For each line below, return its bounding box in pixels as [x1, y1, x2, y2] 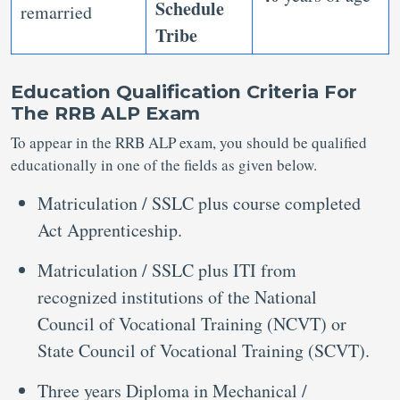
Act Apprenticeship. [37, 218, 182, 243]
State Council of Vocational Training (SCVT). [37, 338, 370, 363]
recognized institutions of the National [37, 285, 317, 310]
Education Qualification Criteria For [11, 80, 357, 104]
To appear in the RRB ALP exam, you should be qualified [11, 132, 367, 154]
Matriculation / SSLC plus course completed [37, 191, 361, 216]
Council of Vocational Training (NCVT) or [37, 312, 346, 337]
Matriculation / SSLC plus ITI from [37, 258, 296, 283]
